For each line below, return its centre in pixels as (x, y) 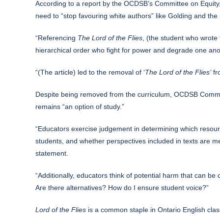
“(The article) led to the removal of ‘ (90, 72)
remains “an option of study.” (80, 106)
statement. (52, 153)
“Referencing (56, 38)
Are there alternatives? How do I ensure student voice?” (122, 187)
